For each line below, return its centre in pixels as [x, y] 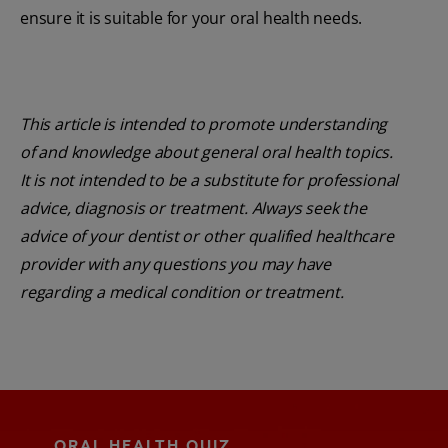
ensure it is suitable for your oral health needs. [191, 17]
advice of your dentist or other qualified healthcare [207, 235]
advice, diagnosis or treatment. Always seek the [193, 207]
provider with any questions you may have [175, 263]
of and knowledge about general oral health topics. [206, 151]
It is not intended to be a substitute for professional [209, 179]
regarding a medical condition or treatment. [182, 291]
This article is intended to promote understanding [204, 123]
